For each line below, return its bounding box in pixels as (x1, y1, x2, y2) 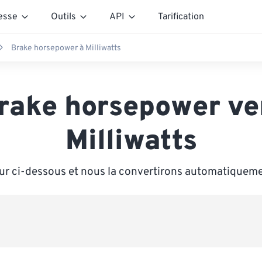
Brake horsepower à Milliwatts (11, 43, 121, 53)
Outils (51, 11, 76, 23)
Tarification (158, 11, 204, 23)
